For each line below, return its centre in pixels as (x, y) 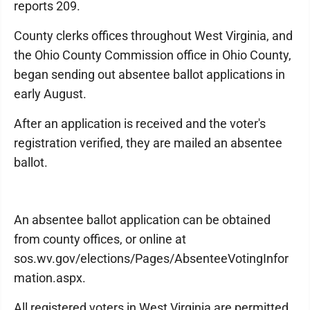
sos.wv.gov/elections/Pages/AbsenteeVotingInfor (151, 259)
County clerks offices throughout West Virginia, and (153, 36)
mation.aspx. (50, 278)
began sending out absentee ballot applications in (149, 75)
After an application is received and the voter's (140, 124)
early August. (50, 94)
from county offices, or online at (100, 239)
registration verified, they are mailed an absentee (148, 143)
